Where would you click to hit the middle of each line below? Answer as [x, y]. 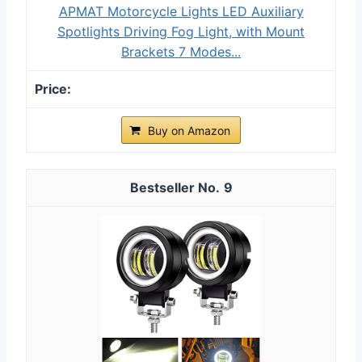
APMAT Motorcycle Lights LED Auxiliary [181, 11]
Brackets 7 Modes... [181, 51]
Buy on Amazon [189, 130]
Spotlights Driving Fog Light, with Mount [181, 31]
